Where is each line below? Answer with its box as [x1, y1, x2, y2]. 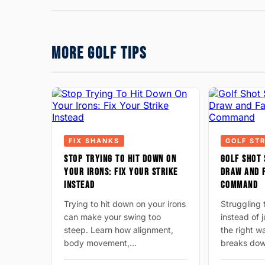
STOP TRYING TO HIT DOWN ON [64, 153, 176, 165]
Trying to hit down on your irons [64, 199, 186, 209]
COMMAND [220, 179, 258, 191]
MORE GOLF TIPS [51, 44, 147, 63]
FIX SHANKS [69, 137, 119, 145]
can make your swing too [64, 212, 161, 222]
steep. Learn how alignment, [64, 225, 173, 235]
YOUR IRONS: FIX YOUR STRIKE [64, 166, 178, 178]
